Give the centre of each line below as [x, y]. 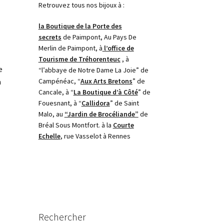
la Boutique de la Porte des [80, 26]
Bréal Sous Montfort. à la [75, 125]
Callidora [95, 103]
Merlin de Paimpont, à [70, 48]
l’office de [118, 48]
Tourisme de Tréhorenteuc [79, 59]
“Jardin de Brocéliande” [101, 114]
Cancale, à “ [56, 92]
